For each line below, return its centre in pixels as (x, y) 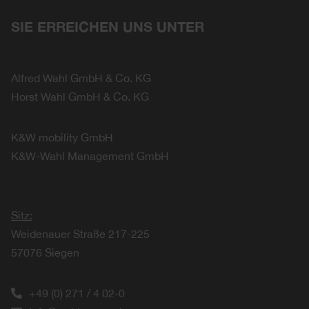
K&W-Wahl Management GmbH (90, 156)
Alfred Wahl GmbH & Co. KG (81, 78)
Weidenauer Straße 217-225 (80, 233)
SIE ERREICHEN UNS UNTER (108, 26)
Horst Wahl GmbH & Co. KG (80, 96)
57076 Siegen (45, 252)
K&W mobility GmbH (62, 137)
